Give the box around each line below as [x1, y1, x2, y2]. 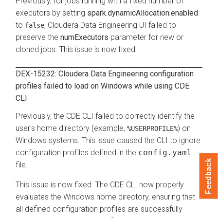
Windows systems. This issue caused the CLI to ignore [16, 135, 200, 145]
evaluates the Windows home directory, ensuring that [16, 192, 195, 201]
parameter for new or [109, 32, 183, 42]
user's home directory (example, [16, 123, 127, 133]
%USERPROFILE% [127, 124, 178, 132]
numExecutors [60, 32, 109, 42]
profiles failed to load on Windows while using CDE [16, 81, 189, 91]
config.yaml [138, 147, 192, 157]
